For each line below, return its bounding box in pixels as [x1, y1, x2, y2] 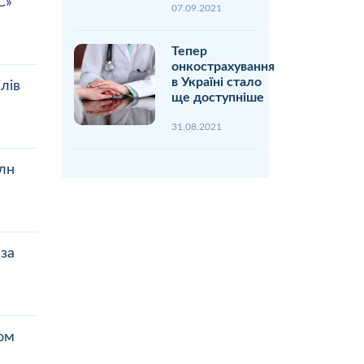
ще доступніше [171, 90, 264, 104]
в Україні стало [171, 75, 262, 89]
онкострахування [171, 59, 275, 73]
